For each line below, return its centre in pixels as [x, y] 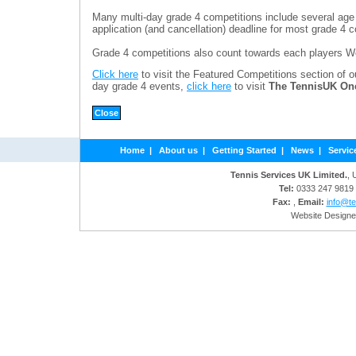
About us [178, 150]
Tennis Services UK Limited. [289, 175]
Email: [311, 202]
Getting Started [244, 150]
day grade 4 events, [139, 86]
